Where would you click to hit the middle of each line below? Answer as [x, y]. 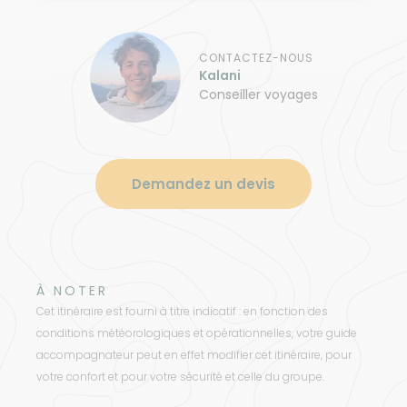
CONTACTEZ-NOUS [256, 58]
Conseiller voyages [258, 95]
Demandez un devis [203, 184]
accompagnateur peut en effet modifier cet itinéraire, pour [194, 355]
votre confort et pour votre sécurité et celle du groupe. [180, 377]
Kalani [219, 76]
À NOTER [72, 291]
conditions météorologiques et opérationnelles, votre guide [197, 333]
